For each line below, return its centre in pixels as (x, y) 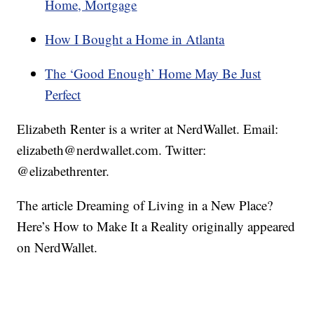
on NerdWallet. (57, 247)
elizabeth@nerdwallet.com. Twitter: (112, 150)
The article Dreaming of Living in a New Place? (145, 205)
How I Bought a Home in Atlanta (135, 39)
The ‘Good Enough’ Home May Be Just (153, 74)
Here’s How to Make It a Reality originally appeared (156, 226)
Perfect (63, 95)
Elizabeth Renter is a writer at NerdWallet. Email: (148, 129)
